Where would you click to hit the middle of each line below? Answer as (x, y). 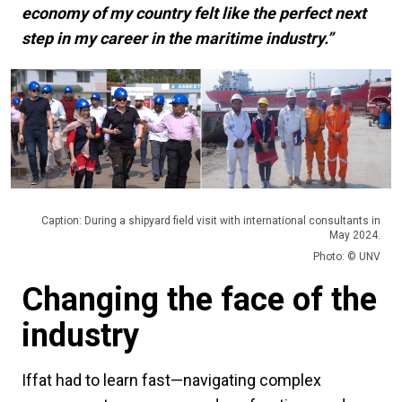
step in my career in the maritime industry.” (177, 39)
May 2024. (355, 235)
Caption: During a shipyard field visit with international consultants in (211, 220)
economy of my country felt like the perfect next (194, 13)
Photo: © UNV (347, 256)
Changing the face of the (199, 299)
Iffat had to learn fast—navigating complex (171, 380)
